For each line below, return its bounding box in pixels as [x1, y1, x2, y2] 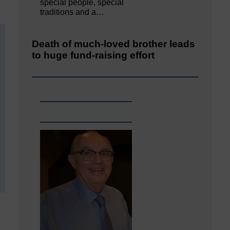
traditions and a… [40, 7, 105, 16]
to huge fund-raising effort [32, 49, 155, 61]
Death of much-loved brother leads [32, 38, 195, 49]
